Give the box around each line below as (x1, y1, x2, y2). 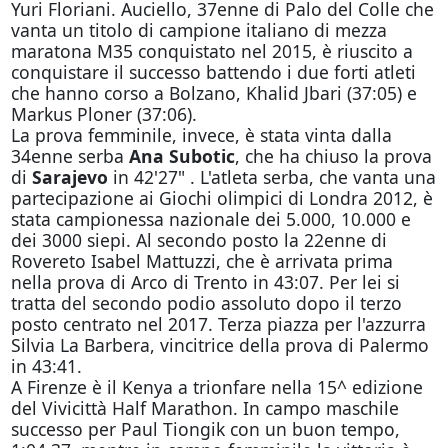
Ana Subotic (128, 144, 235, 168)
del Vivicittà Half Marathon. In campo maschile (10, 396, 399, 420)
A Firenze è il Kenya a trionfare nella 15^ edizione (10, 375, 423, 399)
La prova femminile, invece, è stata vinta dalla (10, 123, 392, 147)
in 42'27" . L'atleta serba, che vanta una (107, 165, 436, 189)
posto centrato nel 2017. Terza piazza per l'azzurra (10, 312, 426, 336)
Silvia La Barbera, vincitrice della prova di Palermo (10, 333, 429, 357)
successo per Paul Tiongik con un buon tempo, (10, 417, 400, 441)
